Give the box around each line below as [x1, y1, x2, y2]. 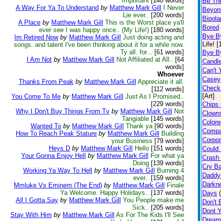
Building [161, 130, 184, 137]
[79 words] [152, 137, 184, 145]
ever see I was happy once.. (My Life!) [39, 26, 149, 34]
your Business [111, 137, 152, 145]
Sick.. [132, 204, 149, 211]
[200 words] [149, 11, 184, 19]
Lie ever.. [123, 11, 149, 19]
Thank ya [126, 122, 152, 130]
